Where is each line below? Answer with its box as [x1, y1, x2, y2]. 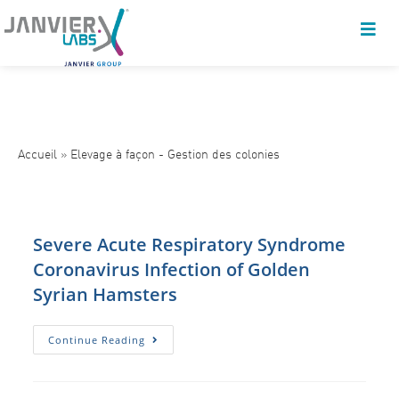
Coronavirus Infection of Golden [33, 257, 311, 281]
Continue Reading [48, 333, 146, 346]
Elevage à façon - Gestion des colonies [70, 146, 280, 161]
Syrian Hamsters [33, 282, 178, 306]
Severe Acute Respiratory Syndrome [33, 232, 346, 256]
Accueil [18, 146, 57, 161]
